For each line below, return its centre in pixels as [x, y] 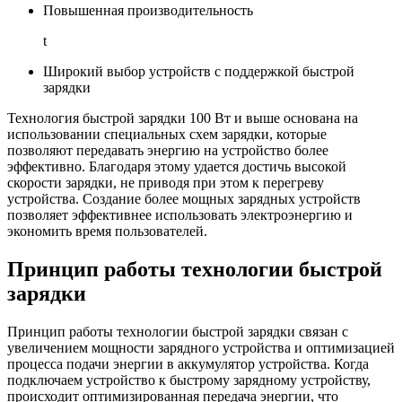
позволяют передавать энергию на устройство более [168, 150]
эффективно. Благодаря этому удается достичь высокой [177, 166]
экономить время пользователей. [107, 231]
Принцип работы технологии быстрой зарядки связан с [178, 331]
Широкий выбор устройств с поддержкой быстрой [199, 71]
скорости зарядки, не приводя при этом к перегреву [166, 182]
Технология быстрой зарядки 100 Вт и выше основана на [183, 118]
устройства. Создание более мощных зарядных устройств [184, 198]
